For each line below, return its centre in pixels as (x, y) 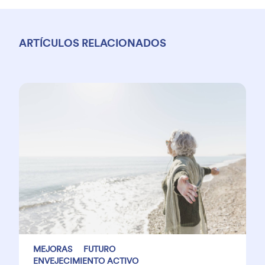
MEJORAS (53, 249)
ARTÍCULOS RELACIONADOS (93, 43)
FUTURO (99, 249)
